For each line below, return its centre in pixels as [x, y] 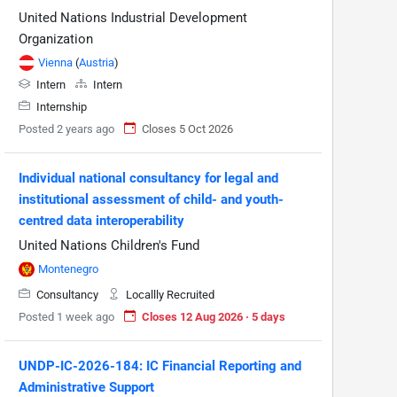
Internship [60, 106]
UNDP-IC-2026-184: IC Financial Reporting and [160, 366]
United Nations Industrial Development [133, 17]
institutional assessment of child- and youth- [151, 199]
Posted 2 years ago [66, 128]
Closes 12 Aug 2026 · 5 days [214, 316]
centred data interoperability [101, 220]
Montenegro [68, 269]
